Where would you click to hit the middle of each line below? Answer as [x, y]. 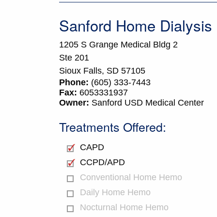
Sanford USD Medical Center [147, 103]
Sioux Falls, [82, 71]
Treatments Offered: [113, 127]
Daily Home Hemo [115, 192]
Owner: [74, 103]
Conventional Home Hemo [131, 177]
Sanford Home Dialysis [136, 25]
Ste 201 [74, 58]
